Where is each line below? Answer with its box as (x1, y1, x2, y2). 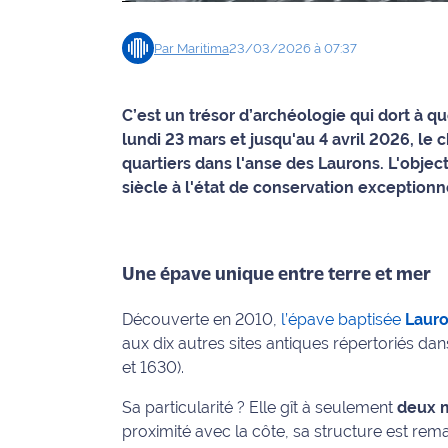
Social (32, 325, 75, 342)
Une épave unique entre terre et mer (122, 266, 431, 286)
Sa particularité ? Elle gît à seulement (122, 398, 397, 418)
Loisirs (32, 141, 78, 158)
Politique (32, 233, 96, 250)
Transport (32, 371, 99, 388)
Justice (32, 95, 82, 112)
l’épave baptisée (281, 310, 405, 330)
